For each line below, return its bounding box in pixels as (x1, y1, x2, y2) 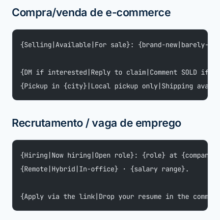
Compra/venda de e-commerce (12, 6, 171, 19)
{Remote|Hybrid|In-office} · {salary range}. (20, 165, 189, 174)
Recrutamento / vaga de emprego (12, 116, 181, 130)
